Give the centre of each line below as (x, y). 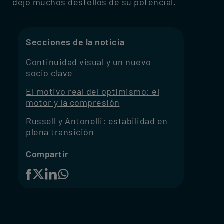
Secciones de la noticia (75, 42)
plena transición (60, 132)
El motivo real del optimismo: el (93, 92)
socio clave (49, 73)
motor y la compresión (73, 103)
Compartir (47, 154)
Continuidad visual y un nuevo (89, 62)
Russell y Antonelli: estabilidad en (97, 121)
